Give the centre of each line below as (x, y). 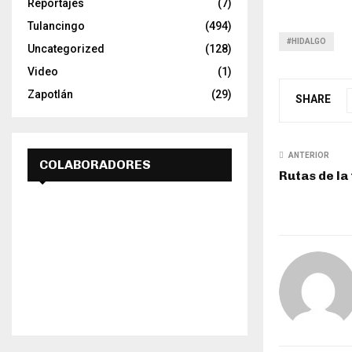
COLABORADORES (95, 165)
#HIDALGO (306, 41)
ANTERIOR (309, 155)
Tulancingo (56, 26)
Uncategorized (66, 49)
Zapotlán (50, 94)
